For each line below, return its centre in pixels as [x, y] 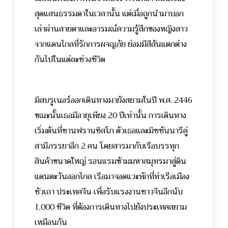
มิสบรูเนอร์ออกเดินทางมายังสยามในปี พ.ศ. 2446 [113, 100]
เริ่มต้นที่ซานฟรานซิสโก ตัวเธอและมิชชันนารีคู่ [111, 131]
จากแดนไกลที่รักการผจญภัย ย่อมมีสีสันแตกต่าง [111, 44]
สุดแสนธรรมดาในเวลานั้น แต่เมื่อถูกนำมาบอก [109, 13]
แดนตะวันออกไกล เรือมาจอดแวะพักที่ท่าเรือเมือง [112, 176]
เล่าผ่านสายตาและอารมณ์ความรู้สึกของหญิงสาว [111, 29]
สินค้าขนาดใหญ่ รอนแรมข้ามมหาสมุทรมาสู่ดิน [110, 161]
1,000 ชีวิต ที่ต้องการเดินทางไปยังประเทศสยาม [111, 207]
